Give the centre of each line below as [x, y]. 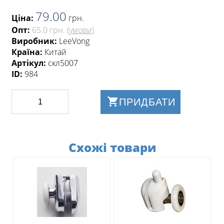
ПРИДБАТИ [147, 102]
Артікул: [30, 63]
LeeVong [74, 41]
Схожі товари [112, 147]
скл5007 [63, 63]
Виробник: [35, 41]
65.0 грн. [48, 30]
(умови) [80, 30]
